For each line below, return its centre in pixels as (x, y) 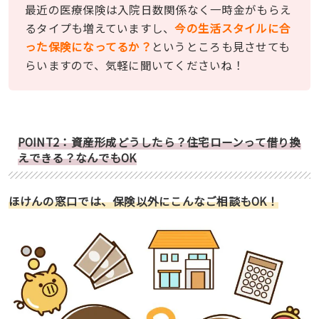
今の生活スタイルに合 (233, 27)
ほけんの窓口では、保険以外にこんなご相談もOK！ (143, 200)
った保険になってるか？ (88, 46)
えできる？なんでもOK (77, 157)
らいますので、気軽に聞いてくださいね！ (135, 64)
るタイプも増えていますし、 (100, 27)
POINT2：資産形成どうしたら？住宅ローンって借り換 (159, 141)
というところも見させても (221, 46)
